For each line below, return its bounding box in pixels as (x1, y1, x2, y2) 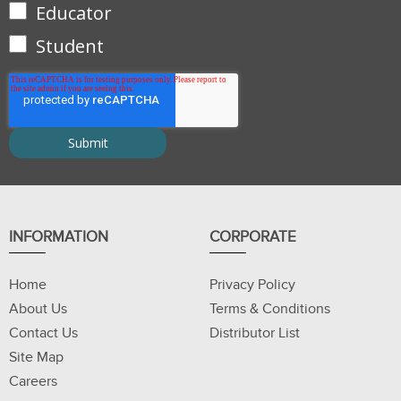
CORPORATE (209, 228, 296, 247)
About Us (9, 300, 67, 319)
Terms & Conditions (209, 300, 330, 319)
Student (36, 34, 104, 59)
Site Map (9, 348, 64, 367)
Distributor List (209, 324, 300, 343)
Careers (9, 372, 57, 391)
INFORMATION (9, 228, 108, 247)
